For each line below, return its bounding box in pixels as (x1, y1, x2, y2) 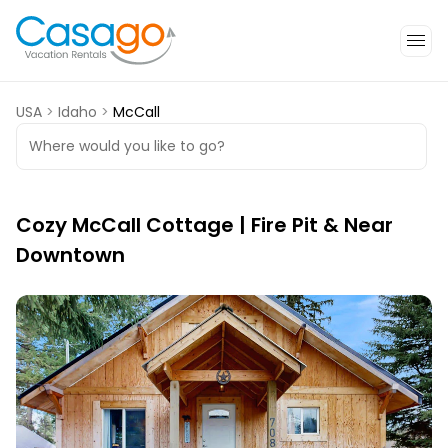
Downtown (16, 241, 125, 270)
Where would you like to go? (29, 136, 225, 157)
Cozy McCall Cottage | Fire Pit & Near (16, 211, 393, 240)
